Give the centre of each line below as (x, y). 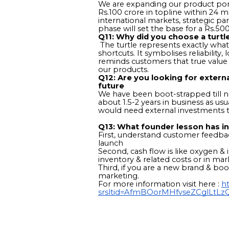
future (111, 86)
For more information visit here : (160, 184)
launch (111, 143)
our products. (123, 69)
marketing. (119, 176)
